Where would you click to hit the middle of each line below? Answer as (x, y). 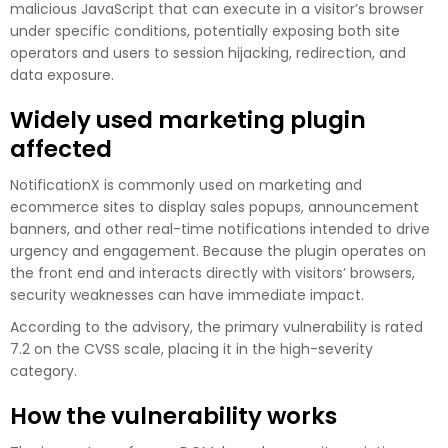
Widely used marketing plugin (188, 119)
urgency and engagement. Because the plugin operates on (218, 250)
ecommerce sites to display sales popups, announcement (214, 206)
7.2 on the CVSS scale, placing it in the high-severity (191, 348)
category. (43, 370)
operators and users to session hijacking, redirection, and (208, 52)
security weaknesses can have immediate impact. (187, 294)
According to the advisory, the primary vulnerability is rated (216, 326)
